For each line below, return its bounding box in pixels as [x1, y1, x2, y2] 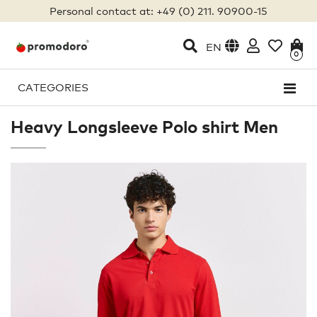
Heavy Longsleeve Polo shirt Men [11, 116, 278, 137]
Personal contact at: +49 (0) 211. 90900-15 [50, 4, 267, 17]
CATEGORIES [18, 81, 88, 93]
